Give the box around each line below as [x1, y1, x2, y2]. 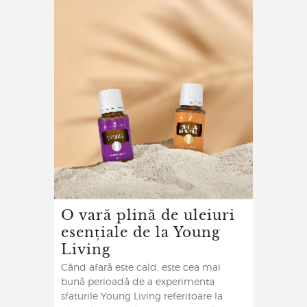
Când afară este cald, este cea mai [61, 263, 221, 273]
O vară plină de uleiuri [61, 204, 235, 225]
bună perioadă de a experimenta [61, 278, 214, 288]
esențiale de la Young [61, 221, 221, 243]
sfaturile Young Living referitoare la [61, 292, 223, 302]
